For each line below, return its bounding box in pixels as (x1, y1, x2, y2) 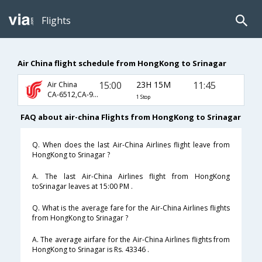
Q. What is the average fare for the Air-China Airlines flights (32, 203, 230, 213)
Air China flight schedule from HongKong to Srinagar (18, 57, 226, 68)
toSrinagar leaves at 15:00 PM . (32, 181, 133, 192)
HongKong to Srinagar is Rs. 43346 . (32, 244, 149, 255)
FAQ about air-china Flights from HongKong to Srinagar (20, 112, 241, 123)
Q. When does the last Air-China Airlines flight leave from (32, 140, 230, 150)
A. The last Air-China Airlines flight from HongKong (32, 171, 230, 182)
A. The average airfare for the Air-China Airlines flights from (32, 235, 230, 245)
